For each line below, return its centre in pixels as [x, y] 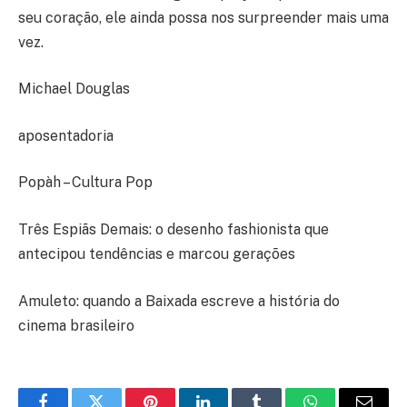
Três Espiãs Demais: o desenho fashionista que [174, 230]
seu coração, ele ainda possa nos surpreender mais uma [203, 17]
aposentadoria [66, 135]
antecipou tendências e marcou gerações [157, 254]
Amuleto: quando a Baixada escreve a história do [179, 301]
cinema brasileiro [76, 325]
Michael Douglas [74, 89]
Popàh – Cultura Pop [85, 183]
